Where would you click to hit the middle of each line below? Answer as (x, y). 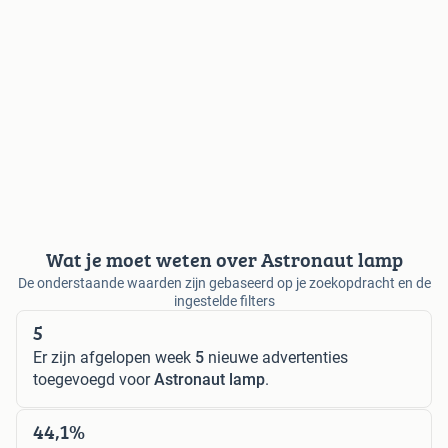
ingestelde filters (224, 300)
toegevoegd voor (93, 379)
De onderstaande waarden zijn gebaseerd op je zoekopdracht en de (224, 282)
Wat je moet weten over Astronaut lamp (224, 259)
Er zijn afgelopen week (114, 357)
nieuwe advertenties (276, 357)
